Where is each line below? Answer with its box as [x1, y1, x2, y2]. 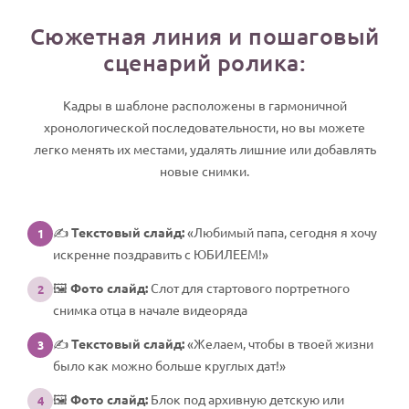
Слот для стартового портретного [148, 278, 350, 296]
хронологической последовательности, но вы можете [44, 118, 365, 135]
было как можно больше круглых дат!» [53, 356, 286, 373]
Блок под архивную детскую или [148, 390, 344, 407]
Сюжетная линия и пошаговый [29, 20, 380, 50]
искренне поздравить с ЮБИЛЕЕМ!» [53, 245, 268, 262]
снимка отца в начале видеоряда [53, 300, 247, 318]
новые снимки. [160, 162, 249, 179]
